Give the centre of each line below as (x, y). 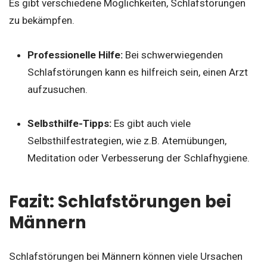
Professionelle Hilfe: (76, 55)
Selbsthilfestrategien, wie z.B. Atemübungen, (127, 140)
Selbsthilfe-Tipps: (70, 123)
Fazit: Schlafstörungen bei (120, 201)
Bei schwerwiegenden (174, 55)
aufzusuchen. (57, 90)
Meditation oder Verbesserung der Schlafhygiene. (138, 158)
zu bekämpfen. (42, 20)
